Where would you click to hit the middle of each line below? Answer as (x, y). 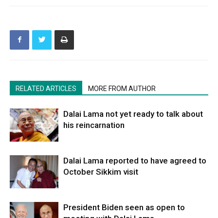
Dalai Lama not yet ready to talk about (133, 114)
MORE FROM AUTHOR (122, 88)
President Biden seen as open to (124, 207)
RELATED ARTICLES (46, 88)
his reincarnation (94, 125)
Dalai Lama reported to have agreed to (135, 160)
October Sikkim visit (101, 172)
